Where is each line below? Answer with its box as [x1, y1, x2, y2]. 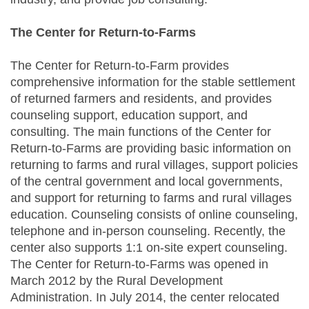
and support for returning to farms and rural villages [10, 191, 292, 206]
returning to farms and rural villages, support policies [10, 158, 298, 172]
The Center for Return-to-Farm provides [10, 59, 229, 73]
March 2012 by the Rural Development [10, 274, 223, 288]
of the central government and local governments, [10, 175, 283, 189]
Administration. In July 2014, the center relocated [10, 290, 279, 305]
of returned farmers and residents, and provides [10, 92, 272, 106]
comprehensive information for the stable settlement [10, 75, 295, 90]
